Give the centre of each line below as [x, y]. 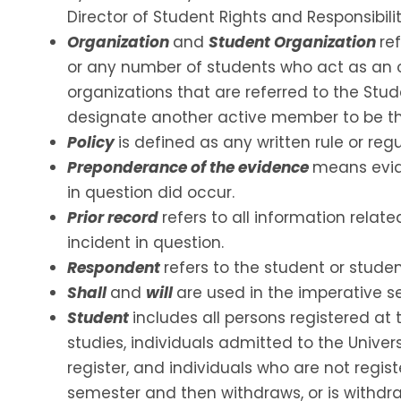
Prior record [115, 217]
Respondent [115, 267]
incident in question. [145, 242]
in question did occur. [151, 192]
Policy [93, 142]
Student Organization [294, 42]
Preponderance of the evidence [190, 167]
